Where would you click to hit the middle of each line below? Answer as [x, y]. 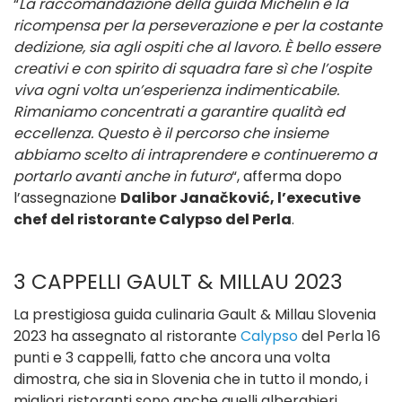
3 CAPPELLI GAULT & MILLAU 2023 [178, 281]
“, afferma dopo [287, 176]
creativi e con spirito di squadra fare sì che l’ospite [192, 68]
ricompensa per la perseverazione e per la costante [198, 25]
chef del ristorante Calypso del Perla [153, 219]
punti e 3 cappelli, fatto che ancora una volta [172, 357]
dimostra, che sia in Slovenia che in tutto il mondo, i [191, 379]
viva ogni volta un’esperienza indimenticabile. [176, 90]
